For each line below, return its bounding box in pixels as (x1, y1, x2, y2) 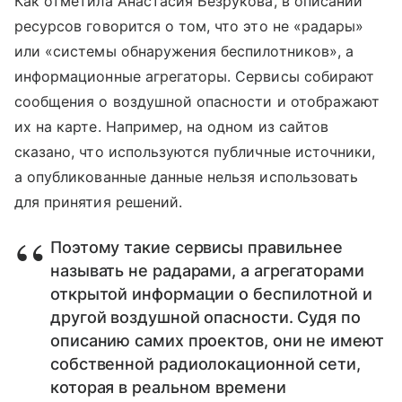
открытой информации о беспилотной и (50, 284, 372, 303)
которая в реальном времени (50, 377, 286, 397)
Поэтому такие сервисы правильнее (50, 237, 344, 257)
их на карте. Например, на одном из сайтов (14, 117, 328, 135)
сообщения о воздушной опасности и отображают (14, 92, 380, 110)
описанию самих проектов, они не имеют (50, 330, 384, 350)
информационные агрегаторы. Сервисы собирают (14, 66, 375, 85)
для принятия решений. (14, 192, 183, 211)
